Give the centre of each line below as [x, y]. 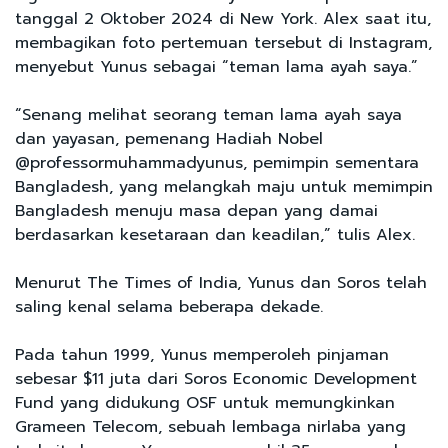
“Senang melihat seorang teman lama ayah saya [208, 114]
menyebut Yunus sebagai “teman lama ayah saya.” [216, 66]
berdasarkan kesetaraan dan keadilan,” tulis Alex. [215, 234]
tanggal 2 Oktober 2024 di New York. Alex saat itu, [223, 18]
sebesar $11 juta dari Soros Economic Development [216, 378]
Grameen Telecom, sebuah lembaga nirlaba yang [210, 426]
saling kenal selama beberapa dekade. [169, 306]
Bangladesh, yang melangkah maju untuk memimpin [224, 186]
